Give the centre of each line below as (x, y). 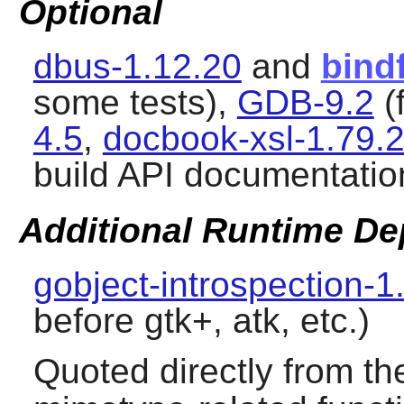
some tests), (135, 103)
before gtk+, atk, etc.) (201, 320)
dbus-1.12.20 (137, 67)
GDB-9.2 (305, 103)
